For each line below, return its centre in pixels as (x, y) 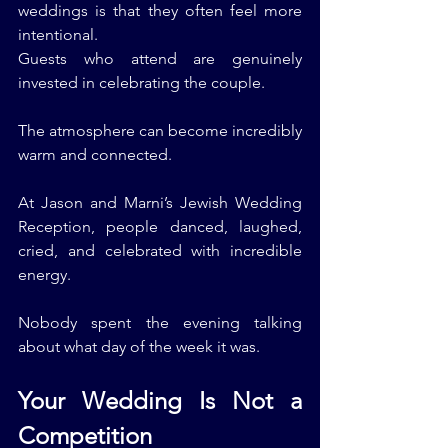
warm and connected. (95, 155)
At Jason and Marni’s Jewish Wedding (160, 203)
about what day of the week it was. (139, 347)
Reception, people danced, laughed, (160, 227)
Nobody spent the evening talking (160, 323)
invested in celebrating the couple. (141, 83)
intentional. (58, 35)
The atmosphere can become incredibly (160, 131)
